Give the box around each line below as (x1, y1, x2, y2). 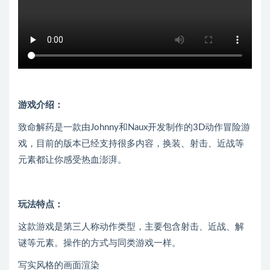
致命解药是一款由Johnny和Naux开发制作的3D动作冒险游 (18, 123, 250, 132)
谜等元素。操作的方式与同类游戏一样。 (18, 239, 181, 248)
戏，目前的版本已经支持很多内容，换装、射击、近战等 (18, 139, 244, 148)
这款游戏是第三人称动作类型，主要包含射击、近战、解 (18, 222, 244, 231)
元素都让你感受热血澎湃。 (18, 155, 127, 165)
